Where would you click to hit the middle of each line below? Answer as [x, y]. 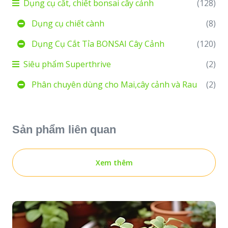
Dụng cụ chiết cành [67, 23]
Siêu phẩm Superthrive [67, 64]
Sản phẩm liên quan [64, 130]
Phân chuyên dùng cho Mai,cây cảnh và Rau [113, 84]
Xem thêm [114, 163]
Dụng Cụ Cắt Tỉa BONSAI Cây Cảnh [97, 44]
